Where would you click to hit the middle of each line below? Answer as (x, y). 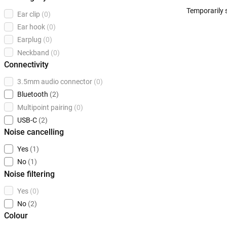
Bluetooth (33, 94)
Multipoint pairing (45, 107)
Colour (16, 216)
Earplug (29, 40)
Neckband (33, 53)
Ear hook (31, 27)
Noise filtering (29, 174)
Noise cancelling (34, 132)
